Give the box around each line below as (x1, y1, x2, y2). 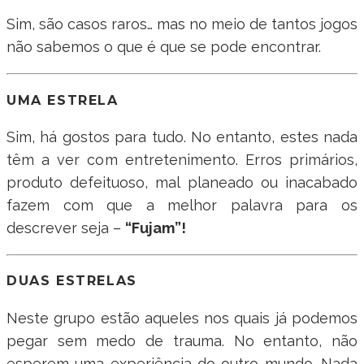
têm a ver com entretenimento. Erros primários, (6, 151, 357, 168)
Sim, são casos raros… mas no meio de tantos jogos (6, 15, 357, 33)
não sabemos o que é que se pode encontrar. (6, 38, 321, 56)
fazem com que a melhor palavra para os (6, 197, 357, 214)
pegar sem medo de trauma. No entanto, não (6, 331, 357, 349)
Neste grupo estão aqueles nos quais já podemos (6, 309, 357, 327)
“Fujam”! (125, 219, 189, 236)
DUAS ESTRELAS (6, 273, 137, 289)
